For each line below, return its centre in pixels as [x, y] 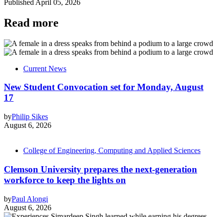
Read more [31, 23]
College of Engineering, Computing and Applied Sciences [112, 151]
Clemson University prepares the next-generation [101, 169]
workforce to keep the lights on [65, 180]
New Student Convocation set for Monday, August [104, 87]
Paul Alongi [30, 199]
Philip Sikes [30, 117]
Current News [45, 68]
